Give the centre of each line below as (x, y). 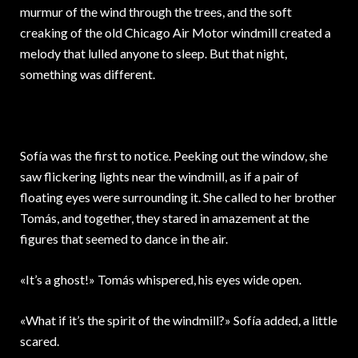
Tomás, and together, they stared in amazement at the (165, 218)
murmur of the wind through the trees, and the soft (156, 12)
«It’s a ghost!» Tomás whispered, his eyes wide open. (161, 280)
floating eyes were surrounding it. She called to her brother (178, 197)
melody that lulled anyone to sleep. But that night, (153, 54)
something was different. (88, 74)
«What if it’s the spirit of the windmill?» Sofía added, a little (179, 320)
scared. (40, 341)
